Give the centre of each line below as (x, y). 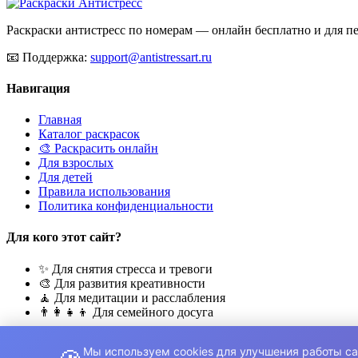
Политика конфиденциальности (126, 206)
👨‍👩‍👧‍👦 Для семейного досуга (126, 312)
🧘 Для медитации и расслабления (132, 297)
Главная (60, 120)
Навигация (38, 88)
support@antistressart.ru (151, 57)
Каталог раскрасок (89, 134)
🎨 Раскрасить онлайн (98, 149)
